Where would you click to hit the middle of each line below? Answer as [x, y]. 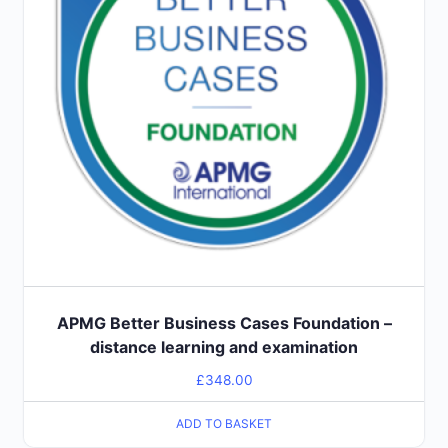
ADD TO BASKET [224, 424]
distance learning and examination [224, 347]
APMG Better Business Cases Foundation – [224, 323]
